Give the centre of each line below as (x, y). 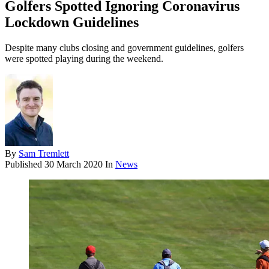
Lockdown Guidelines (72, 23)
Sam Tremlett (44, 154)
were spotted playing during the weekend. (84, 59)
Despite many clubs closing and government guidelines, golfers (124, 48)
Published (25, 165)
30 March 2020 (74, 165)
